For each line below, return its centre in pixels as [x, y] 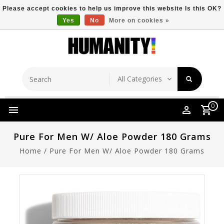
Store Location [166, 24]
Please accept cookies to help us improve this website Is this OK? [112, 8]
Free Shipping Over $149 [86, 25]
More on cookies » [139, 20]
